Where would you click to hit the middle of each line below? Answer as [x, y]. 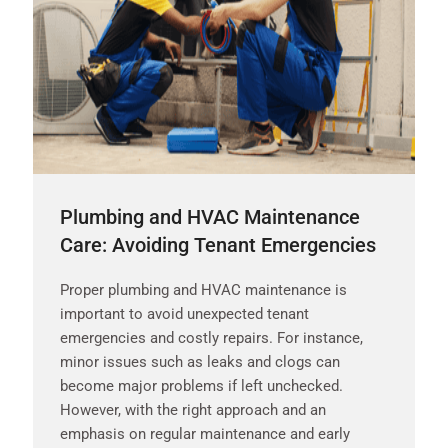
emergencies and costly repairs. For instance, [211, 337]
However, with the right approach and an [193, 409]
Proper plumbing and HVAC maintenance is [203, 289]
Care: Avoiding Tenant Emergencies [218, 244]
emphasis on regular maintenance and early [205, 433]
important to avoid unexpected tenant [184, 313]
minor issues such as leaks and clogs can [200, 361]
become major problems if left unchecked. [201, 385]
